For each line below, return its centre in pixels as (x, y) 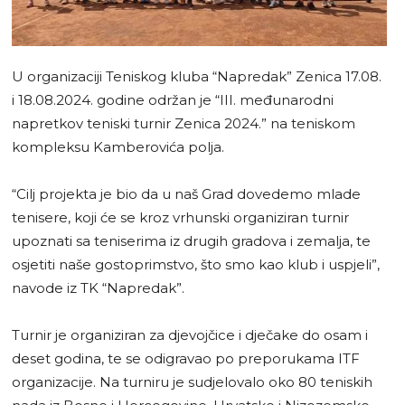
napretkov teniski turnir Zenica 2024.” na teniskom (184, 123)
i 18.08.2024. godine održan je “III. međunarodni (173, 99)
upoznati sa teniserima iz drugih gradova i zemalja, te (191, 240)
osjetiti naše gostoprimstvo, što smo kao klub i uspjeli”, (196, 264)
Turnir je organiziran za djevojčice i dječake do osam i (190, 334)
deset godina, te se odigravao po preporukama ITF (186, 358)
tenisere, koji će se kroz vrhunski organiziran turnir (180, 217)
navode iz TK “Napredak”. (98, 287)
